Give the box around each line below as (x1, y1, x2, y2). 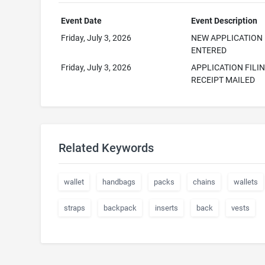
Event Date (61, 16, 102, 25)
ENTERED (191, 46, 227, 55)
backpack (103, 203, 137, 212)
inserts (154, 203, 178, 212)
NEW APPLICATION (191, 33, 263, 43)
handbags (102, 177, 135, 186)
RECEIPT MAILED (191, 75, 256, 85)
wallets (233, 177, 258, 186)
